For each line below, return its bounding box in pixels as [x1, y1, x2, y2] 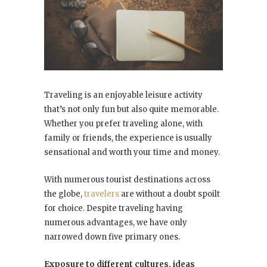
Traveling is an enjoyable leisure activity [44, 90, 203, 101]
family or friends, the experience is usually [44, 133, 212, 144]
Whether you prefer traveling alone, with [44, 119, 203, 129]
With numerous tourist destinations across [44, 175, 210, 185]
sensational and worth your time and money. [44, 147, 220, 158]
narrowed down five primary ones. [44, 232, 180, 243]
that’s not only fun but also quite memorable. [44, 104, 219, 115]
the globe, [44, 189, 84, 200]
